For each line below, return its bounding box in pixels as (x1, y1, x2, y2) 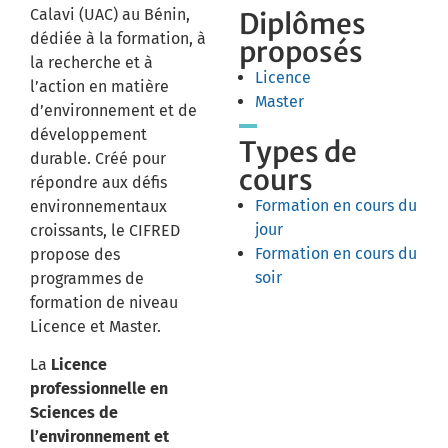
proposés (239, 34, 363, 70)
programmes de (30, 269, 144, 288)
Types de (239, 134, 357, 170)
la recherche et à (30, 53, 153, 72)
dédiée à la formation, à (30, 29, 206, 48)
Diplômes (239, 6, 366, 42)
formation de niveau (30, 293, 178, 312)
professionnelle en (30, 379, 168, 399)
